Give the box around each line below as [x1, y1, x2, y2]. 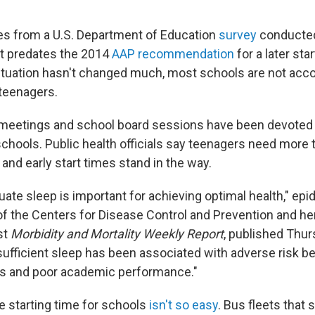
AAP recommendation [112, 46, 234, 62]
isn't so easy [149, 297, 218, 313]
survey [219, 27, 257, 43]
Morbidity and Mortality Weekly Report [11, 226, 224, 242]
